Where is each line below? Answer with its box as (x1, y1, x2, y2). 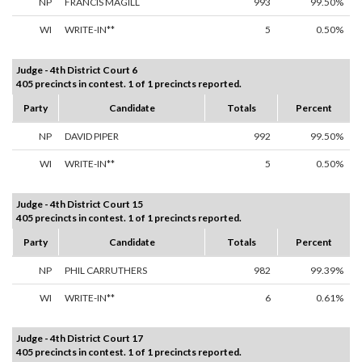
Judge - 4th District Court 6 (16, 64, 137, 77)
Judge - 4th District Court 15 (16, 198, 143, 211)
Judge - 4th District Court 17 (16, 332, 143, 345)
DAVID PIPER (65, 130, 119, 143)
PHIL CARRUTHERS (65, 264, 147, 277)
